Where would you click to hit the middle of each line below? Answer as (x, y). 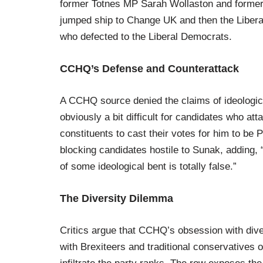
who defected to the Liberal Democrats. (146, 37)
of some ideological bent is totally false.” (148, 167)
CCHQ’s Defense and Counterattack (149, 69)
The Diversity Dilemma (117, 199)
